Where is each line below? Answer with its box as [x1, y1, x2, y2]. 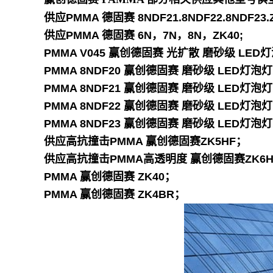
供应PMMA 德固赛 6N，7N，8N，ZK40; [44, 29, 243, 41]
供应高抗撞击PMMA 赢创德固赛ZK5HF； [44, 135, 247, 147]
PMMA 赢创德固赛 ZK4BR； [44, 188, 185, 200]
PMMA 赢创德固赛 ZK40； [44, 171, 175, 183]
